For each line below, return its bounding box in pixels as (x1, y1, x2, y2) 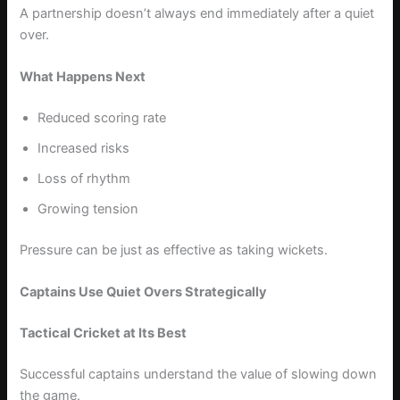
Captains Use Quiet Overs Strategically (20, 284, 268, 301)
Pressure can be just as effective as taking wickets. (20, 241, 329, 258)
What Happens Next (20, 69, 146, 86)
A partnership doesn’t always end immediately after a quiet (20, 4, 375, 21)
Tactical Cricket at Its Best (20, 325, 187, 342)
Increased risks (37, 139, 130, 156)
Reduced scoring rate (37, 109, 167, 126)
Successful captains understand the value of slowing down (20, 365, 378, 382)
